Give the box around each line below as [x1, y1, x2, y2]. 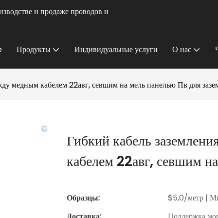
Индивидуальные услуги [74, 44, 158, 55]
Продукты [17, 44, 51, 55]
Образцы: [67, 192, 100, 204]
